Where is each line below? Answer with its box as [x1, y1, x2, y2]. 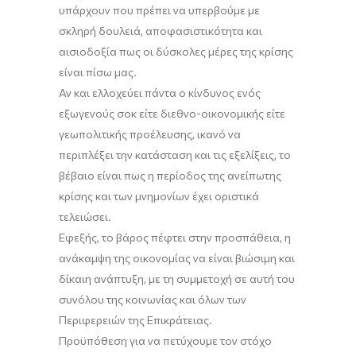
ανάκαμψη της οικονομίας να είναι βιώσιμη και [59, 251, 295, 265]
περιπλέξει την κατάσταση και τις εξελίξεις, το [59, 148, 291, 161]
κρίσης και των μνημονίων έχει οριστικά [59, 189, 259, 203]
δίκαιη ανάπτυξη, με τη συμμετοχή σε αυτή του [59, 272, 295, 285]
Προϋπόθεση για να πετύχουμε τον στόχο [59, 334, 272, 347]
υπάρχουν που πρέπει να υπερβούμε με [59, 3, 260, 17]
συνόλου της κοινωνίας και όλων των [59, 292, 246, 306]
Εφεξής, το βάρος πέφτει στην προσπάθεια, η [59, 230, 291, 244]
